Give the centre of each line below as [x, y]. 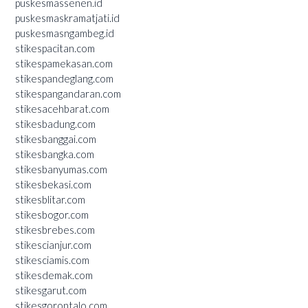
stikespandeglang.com [64, 78]
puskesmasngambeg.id [65, 33]
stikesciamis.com [52, 260]
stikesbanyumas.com [61, 169]
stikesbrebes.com [55, 229]
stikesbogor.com [52, 214]
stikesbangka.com [55, 154]
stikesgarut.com [51, 290]
